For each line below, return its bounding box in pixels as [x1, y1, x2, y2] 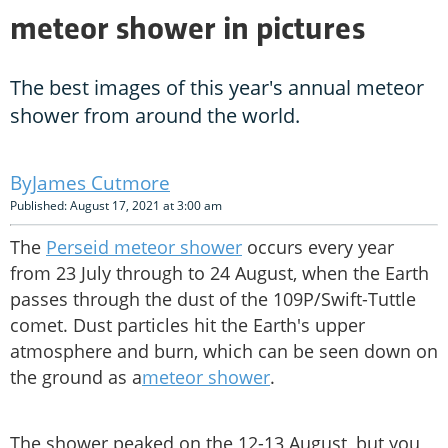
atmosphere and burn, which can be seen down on [10, 339, 438, 364]
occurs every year [242, 235, 394, 260]
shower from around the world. [10, 102, 300, 130]
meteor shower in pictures [10, 16, 365, 47]
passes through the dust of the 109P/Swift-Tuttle [10, 287, 416, 312]
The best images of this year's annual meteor [10, 74, 424, 102]
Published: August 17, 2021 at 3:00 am [10, 197, 222, 215]
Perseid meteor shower [46, 235, 242, 260]
